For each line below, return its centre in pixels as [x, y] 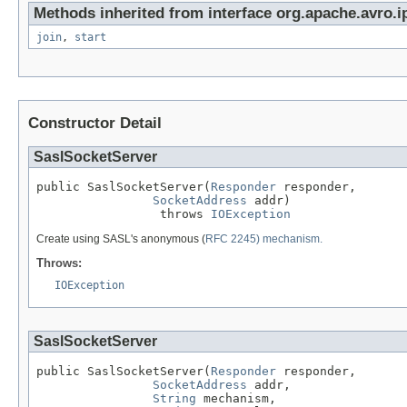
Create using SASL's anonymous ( [121, 238]
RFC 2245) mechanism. [264, 238]
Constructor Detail [95, 124]
